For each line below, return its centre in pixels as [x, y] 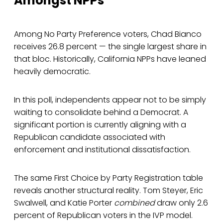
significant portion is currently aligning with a [100, 125]
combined [134, 203]
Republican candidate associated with [90, 137]
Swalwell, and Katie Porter [64, 203]
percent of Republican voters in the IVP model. [103, 216]
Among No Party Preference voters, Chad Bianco [108, 34]
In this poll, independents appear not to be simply [110, 100]
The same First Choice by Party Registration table [109, 178]
